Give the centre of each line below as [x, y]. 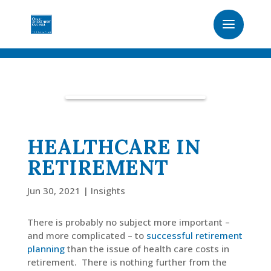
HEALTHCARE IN [113, 147]
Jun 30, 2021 [54, 191]
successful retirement [194, 235]
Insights [108, 191]
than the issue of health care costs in [147, 249]
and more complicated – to [87, 235]
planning [46, 249]
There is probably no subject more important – [128, 222]
